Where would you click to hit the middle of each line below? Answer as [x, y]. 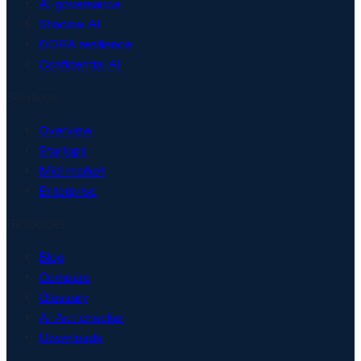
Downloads [71, 337]
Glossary [63, 297]
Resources [37, 223]
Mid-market [72, 170]
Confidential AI [80, 64]
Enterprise [68, 190]
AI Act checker [81, 317]
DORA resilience [85, 44]
